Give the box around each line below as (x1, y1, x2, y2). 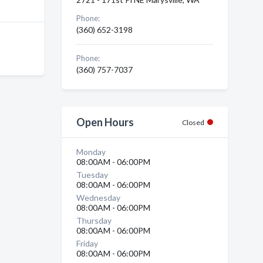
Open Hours (76, 116, 134, 129)
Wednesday (76, 193, 120, 203)
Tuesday (76, 170, 108, 180)
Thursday (76, 215, 112, 225)
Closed (182, 118, 204, 127)
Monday (76, 147, 106, 157)
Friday (76, 238, 98, 248)
